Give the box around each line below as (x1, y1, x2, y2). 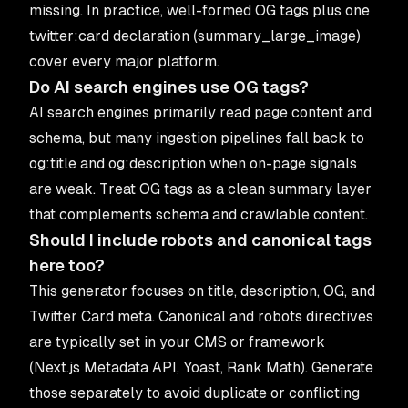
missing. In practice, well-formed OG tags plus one (29, 2, 370, 19)
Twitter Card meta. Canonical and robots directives (29, 308, 373, 325)
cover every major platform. (29, 53, 219, 70)
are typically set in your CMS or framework (29, 333, 325, 351)
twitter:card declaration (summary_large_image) (29, 27, 361, 45)
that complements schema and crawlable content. (29, 206, 368, 223)
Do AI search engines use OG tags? (29, 77, 309, 97)
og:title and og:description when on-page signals (29, 155, 357, 172)
